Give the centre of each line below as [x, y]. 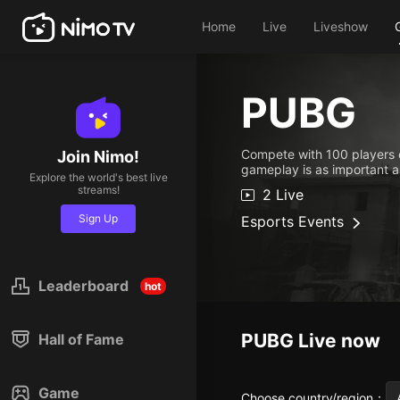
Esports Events [292, 221]
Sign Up [98, 218]
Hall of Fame [81, 339]
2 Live [283, 195]
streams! [98, 190]
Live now [339, 341]
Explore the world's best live [98, 177]
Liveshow [341, 26]
